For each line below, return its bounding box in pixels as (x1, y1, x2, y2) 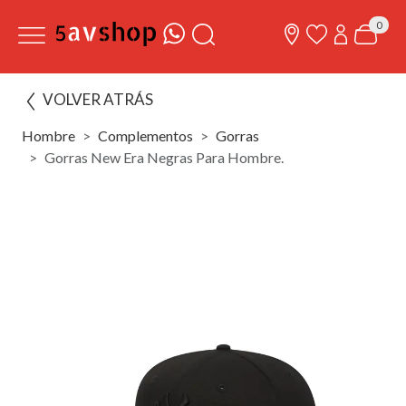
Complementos (98, 127, 193, 144)
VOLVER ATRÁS (43, 90, 153, 109)
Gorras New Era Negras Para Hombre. (44, 149, 284, 166)
